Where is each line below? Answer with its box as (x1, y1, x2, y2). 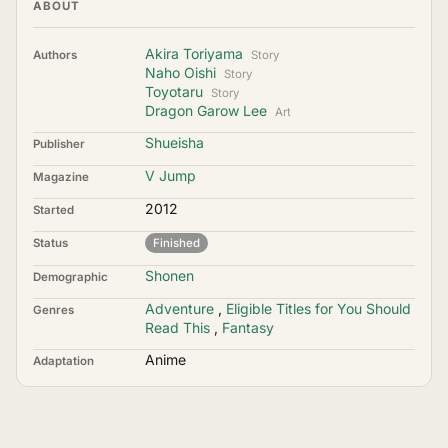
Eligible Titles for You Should (226, 300, 411, 317)
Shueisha (145, 134, 204, 151)
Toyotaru (145, 83, 203, 100)
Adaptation (33, 354, 94, 368)
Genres (33, 303, 74, 317)
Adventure (145, 300, 214, 317)
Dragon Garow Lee (145, 102, 267, 119)
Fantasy (222, 319, 274, 336)
